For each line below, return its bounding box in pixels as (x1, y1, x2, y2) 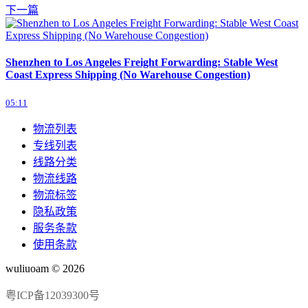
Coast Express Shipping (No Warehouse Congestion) (5, 69, 250, 81)
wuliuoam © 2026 (5, 262, 85, 274)
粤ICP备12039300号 (5, 289, 100, 301)
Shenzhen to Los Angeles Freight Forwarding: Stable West (5, 56, 278, 69)
